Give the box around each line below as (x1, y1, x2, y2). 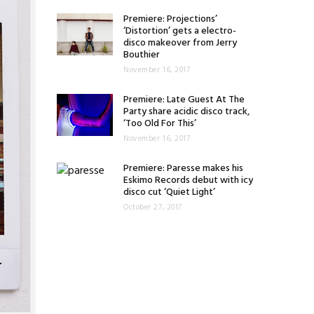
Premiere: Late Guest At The (123, 92, 245, 108)
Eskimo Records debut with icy (123, 172, 253, 189)
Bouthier (123, 47, 160, 63)
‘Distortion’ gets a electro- (123, 23, 236, 39)
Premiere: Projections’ (123, 11, 217, 27)
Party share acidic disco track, (123, 104, 250, 120)
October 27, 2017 (123, 201, 182, 214)
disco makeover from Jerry (123, 35, 237, 51)
